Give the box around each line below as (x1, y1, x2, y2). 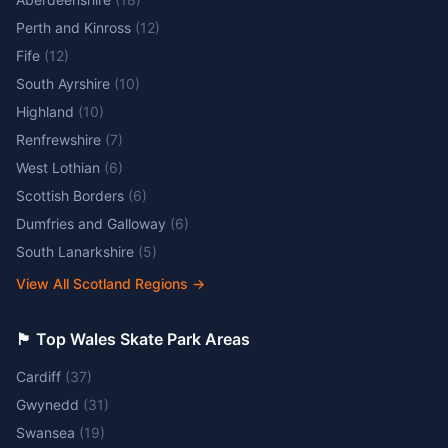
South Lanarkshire (16, 243, 134, 260)
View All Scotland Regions (16, 275, 188, 292)
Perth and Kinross (16, 19, 131, 36)
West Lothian (16, 159, 100, 176)
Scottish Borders (16, 187, 124, 204)
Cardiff (16, 368, 61, 385)
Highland (16, 103, 74, 120)
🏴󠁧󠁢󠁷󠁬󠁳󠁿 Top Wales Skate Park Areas (16, 329, 250, 349)
